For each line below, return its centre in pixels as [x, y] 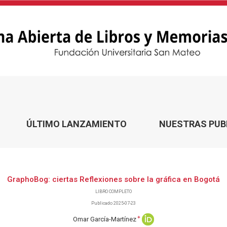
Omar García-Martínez [104, 219]
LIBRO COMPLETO [113, 192]
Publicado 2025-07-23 [113, 203]
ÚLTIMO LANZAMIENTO [76, 124]
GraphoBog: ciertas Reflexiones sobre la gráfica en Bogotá [113, 180]
